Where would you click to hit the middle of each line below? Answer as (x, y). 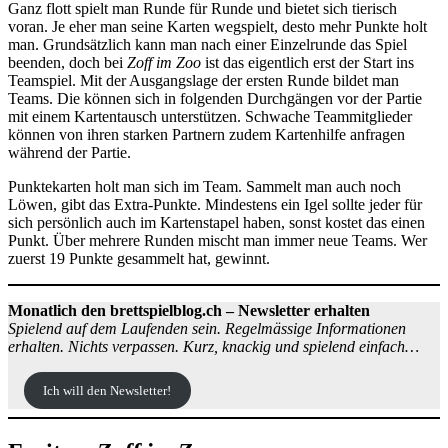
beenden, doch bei (67, 62)
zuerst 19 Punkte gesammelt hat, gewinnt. (139, 258)
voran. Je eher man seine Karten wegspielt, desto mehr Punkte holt (217, 26)
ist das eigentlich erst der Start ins (307, 62)
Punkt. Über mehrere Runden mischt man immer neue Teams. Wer (217, 240)
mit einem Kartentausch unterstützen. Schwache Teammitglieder (210, 116)
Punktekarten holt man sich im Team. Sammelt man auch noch (204, 186)
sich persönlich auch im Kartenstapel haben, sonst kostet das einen (216, 222)
